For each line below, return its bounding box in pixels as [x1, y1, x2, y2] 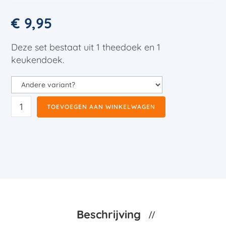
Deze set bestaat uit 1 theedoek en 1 [11, 41, 161, 53]
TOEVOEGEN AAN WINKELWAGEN [47, 103, 156, 111]
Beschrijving [76, 207, 144, 222]
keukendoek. [11, 54, 65, 66]
